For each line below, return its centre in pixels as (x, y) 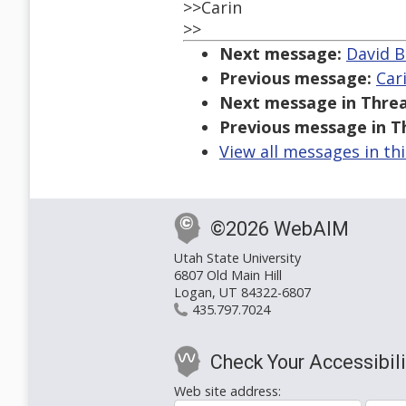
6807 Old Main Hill (228, 275)
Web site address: (227, 391)
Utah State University (237, 258)
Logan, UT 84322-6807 (242, 293)
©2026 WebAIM (280, 229)
